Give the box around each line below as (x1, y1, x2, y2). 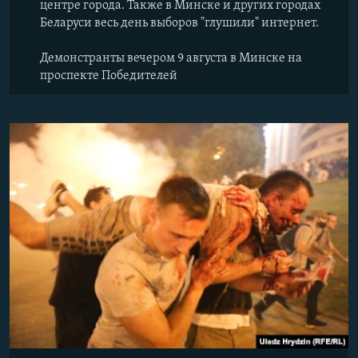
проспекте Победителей (40, 69, 177, 82)
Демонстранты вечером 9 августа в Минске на (40, 51, 302, 65)
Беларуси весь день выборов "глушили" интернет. (40, 16, 321, 30)
